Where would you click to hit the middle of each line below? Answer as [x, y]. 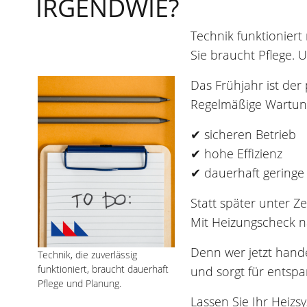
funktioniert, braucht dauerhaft [103, 269]
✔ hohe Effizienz [236, 154]
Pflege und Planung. [79, 284]
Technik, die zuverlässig [87, 255]
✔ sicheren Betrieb [243, 135]
